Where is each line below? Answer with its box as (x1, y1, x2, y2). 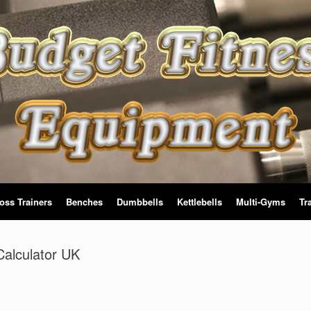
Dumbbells (117, 195, 163, 209)
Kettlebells (177, 195, 222, 209)
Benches (66, 195, 103, 209)
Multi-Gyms (236, 195, 285, 209)
